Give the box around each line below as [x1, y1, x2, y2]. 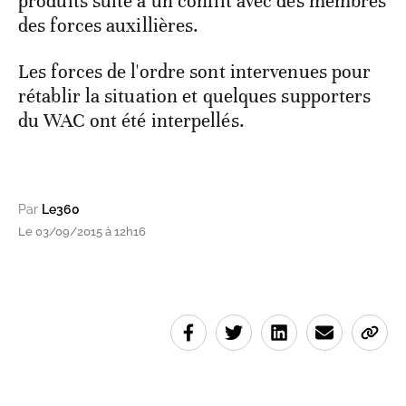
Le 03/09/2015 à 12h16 [18, 225, 146, 239]
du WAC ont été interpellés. [18, 109, 245, 133]
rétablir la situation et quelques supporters [18, 84, 372, 109]
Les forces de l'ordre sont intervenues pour [18, 60, 372, 84]
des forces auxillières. [18, 14, 204, 38]
